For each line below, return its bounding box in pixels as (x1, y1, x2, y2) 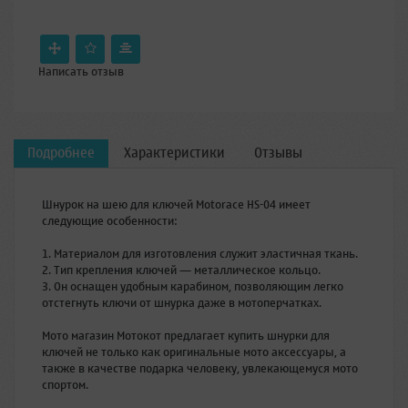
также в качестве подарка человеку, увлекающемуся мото (42, 357, 358, 379)
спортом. (42, 373, 88, 395)
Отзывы (254, 140, 302, 165)
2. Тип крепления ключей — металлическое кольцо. (42, 259, 321, 280)
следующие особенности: (42, 209, 178, 231)
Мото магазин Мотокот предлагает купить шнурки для (42, 324, 330, 346)
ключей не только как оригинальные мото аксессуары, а (42, 341, 346, 362)
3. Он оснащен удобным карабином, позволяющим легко (42, 275, 343, 297)
